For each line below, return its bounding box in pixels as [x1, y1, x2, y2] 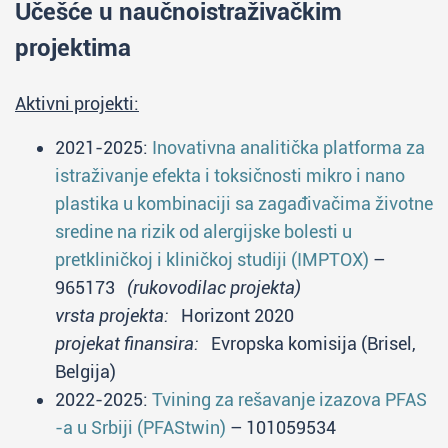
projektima [15, 34, 131, 62]
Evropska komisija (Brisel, [199, 333, 416, 354]
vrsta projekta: [55, 305, 169, 326]
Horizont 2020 [169, 305, 294, 326]
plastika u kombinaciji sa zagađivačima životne [55, 193, 433, 214]
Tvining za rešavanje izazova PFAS [152, 389, 427, 410]
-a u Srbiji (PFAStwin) [55, 417, 226, 438]
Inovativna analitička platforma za [152, 137, 425, 158]
